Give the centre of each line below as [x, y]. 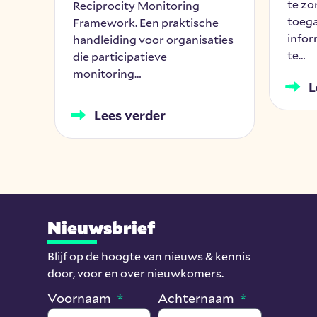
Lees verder [130, 115]
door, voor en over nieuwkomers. [136, 272]
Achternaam [198, 298]
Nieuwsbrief [102, 227]
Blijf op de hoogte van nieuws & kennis [149, 255]
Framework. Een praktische [146, 23]
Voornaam [81, 298]
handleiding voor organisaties [154, 40]
